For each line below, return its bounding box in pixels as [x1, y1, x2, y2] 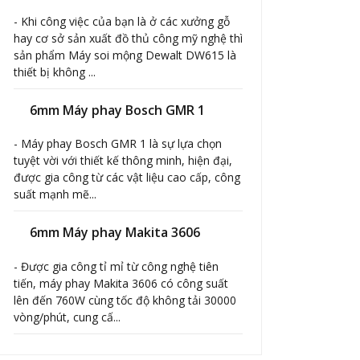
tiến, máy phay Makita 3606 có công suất [14, 275, 228, 291]
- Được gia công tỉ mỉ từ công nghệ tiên [14, 258, 219, 274]
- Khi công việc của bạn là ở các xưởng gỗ [14, 14, 230, 30]
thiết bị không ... [14, 64, 96, 80]
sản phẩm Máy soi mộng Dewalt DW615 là [14, 47, 236, 63]
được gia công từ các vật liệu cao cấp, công [14, 170, 240, 186]
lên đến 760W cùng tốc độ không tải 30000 [14, 292, 236, 308]
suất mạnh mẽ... [14, 186, 96, 202]
